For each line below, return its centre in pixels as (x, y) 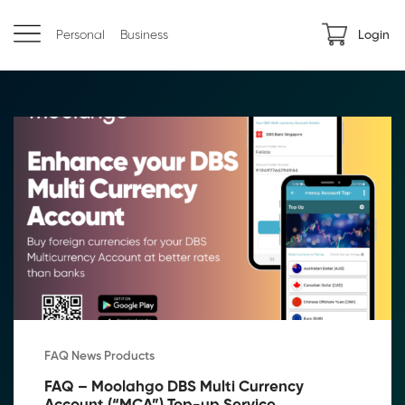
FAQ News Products (99, 357)
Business (144, 35)
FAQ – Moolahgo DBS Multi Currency (174, 387)
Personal (80, 35)
